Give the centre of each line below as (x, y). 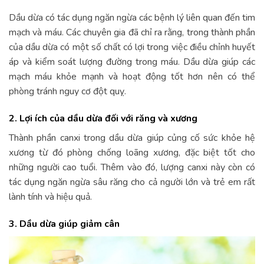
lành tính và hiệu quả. (50, 197)
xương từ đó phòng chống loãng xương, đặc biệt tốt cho (132, 152)
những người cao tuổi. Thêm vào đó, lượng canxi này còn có (132, 167)
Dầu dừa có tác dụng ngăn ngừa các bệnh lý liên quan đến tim (132, 17)
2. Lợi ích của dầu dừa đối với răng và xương (103, 118)
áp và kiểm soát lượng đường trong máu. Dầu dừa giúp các (132, 62)
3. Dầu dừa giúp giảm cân (64, 224)
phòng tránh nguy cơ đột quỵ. (67, 91)
